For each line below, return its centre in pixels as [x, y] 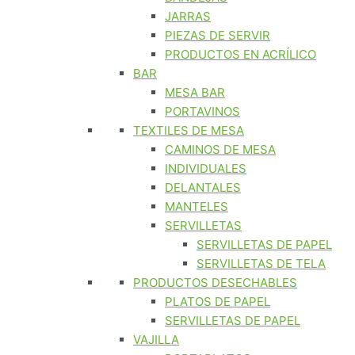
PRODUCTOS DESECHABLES [215, 282]
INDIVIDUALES [206, 168]
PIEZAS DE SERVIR [218, 35]
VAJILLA [156, 340]
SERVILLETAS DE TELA [261, 263]
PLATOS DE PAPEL [218, 302]
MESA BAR [195, 92]
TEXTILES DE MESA [189, 130]
